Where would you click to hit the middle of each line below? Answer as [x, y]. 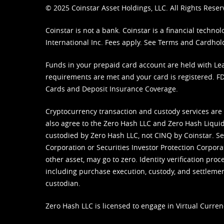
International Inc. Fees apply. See [102, 42]
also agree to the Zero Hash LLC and [107, 123]
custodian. [63, 183]
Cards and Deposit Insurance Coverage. [112, 89]
